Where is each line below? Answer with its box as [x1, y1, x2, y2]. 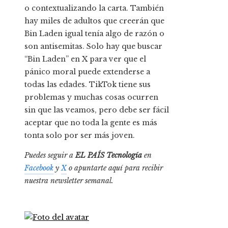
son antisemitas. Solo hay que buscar [24, 42, 162, 51]
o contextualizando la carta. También [24, 4, 164, 13]
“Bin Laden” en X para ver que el [24, 54, 146, 64]
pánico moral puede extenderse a [24, 67, 150, 77]
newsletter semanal [50, 176, 111, 186]
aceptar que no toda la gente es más [24, 118, 157, 128]
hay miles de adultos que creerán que [24, 16, 164, 26]
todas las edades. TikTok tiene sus [24, 80, 151, 90]
